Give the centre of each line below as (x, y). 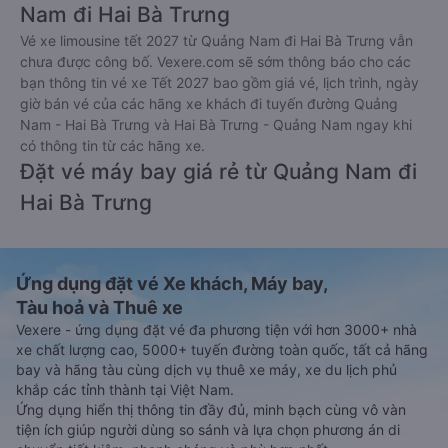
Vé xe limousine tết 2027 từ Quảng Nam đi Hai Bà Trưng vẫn (216, 40)
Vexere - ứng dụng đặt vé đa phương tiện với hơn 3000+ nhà (216, 329)
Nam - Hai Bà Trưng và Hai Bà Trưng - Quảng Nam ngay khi (216, 124)
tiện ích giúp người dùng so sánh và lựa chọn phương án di (208, 429)
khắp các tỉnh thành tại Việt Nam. (125, 389)
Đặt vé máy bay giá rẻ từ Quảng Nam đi (218, 171)
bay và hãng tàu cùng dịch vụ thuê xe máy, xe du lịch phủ (206, 369)
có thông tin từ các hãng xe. (112, 145)
